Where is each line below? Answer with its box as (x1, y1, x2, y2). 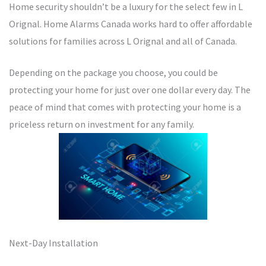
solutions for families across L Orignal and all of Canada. (9, 34, 237, 47)
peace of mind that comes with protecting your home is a (9, 100, 241, 113)
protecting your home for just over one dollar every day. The (9, 83, 251, 96)
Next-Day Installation (9, 237, 98, 249)
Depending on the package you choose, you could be (9, 66, 218, 78)
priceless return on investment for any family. (9, 118, 194, 130)
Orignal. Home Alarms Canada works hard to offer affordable (9, 17, 252, 30)
